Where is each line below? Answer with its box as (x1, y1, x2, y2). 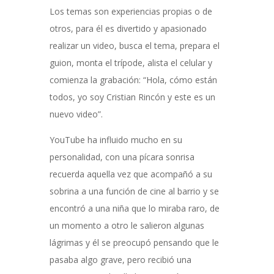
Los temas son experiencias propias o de (49, 6, 212, 17)
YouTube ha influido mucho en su (49, 134, 182, 146)
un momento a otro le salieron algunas (49, 220, 204, 231)
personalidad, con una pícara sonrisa (49, 151, 194, 163)
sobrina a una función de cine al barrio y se (49, 185, 219, 197)
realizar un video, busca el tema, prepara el (49, 40, 220, 51)
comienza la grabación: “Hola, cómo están (49, 74, 217, 86)
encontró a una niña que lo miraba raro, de (49, 202, 220, 214)
